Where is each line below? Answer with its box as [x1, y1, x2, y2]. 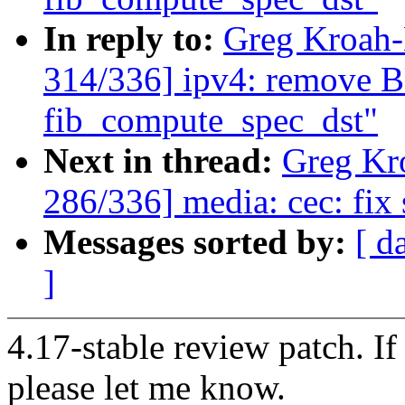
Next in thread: [43, 141, 282, 181]
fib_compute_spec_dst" [43, 100, 378, 140]
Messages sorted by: [43, 222, 355, 262]
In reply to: [43, 19, 223, 59]
